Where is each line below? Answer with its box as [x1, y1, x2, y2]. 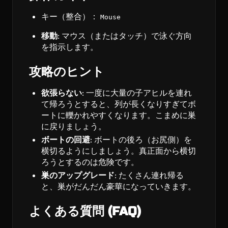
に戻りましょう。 [41, 121, 106, 132]
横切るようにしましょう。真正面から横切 [41, 146, 196, 157]
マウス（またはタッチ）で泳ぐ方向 [60, 31, 192, 42]
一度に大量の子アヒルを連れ [84, 88, 192, 99]
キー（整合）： [41, 11, 100, 22]
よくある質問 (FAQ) [29, 204, 141, 219]
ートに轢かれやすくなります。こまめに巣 [41, 110, 196, 121]
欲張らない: [41, 88, 84, 99]
